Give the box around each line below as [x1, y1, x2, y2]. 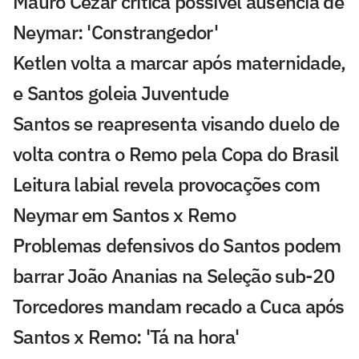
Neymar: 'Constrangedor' [13, 18, 218, 45]
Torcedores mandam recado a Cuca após [13, 292, 345, 319]
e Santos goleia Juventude [13, 79, 229, 106]
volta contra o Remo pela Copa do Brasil [13, 140, 339, 167]
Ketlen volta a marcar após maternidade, [13, 49, 346, 75]
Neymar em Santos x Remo [13, 201, 236, 228]
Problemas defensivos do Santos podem [13, 232, 341, 258]
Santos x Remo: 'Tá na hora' [13, 323, 240, 349]
